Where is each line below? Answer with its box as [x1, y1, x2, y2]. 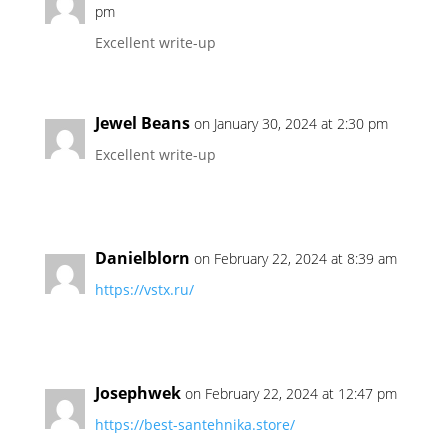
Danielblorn [94, 247, 190, 269]
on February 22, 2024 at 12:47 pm [184, 384, 397, 403]
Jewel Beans [94, 112, 190, 134]
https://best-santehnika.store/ [94, 415, 295, 434]
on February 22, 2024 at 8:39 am [193, 249, 397, 268]
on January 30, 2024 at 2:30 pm [193, 114, 388, 133]
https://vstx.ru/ [94, 280, 194, 299]
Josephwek [94, 382, 181, 404]
